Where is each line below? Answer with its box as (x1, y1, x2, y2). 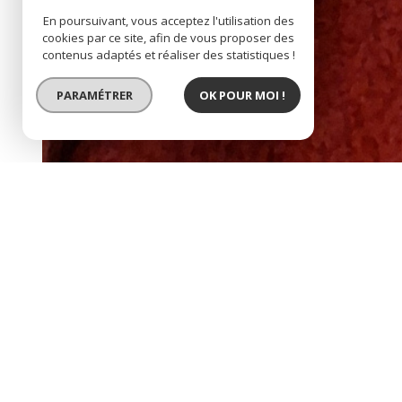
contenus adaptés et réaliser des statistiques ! (41, 47, 295, 63)
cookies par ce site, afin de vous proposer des (42, 30, 294, 46)
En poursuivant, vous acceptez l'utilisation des (42, 13, 294, 29)
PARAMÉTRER (56, 86, 133, 103)
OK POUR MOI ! (199, 86, 285, 103)
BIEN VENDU (65, 212, 140, 230)
